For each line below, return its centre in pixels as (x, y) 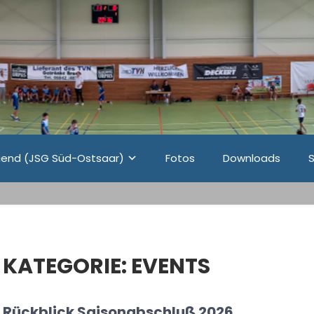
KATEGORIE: (67, 266)
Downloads (251, 158)
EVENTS (171, 266)
